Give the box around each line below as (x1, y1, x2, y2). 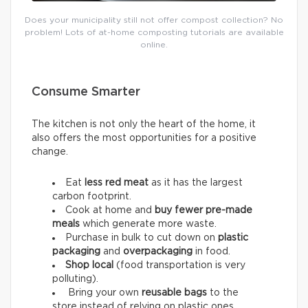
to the (207, 288, 239, 298)
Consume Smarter (32, 86, 140, 99)
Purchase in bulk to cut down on (65, 233, 218, 243)
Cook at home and (65, 206, 155, 216)
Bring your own (65, 288, 142, 298)
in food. (192, 247, 230, 257)
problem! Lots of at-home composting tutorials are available (24, 28, 284, 37)
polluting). (52, 274, 98, 285)
